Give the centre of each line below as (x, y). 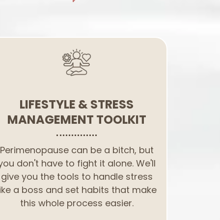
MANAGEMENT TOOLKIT (77, 120)
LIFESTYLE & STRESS (77, 104)
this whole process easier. (77, 203)
